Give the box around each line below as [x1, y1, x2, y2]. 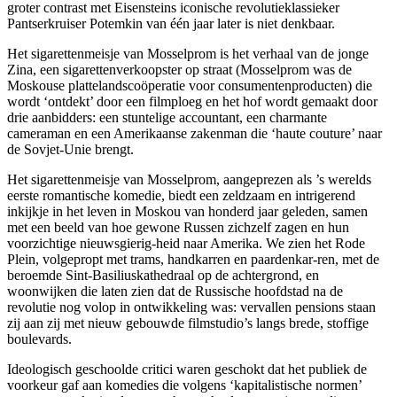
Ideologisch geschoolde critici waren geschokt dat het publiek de [7, 362, 367, 378]
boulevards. [7, 331, 72, 347]
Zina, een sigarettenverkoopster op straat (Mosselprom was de [7, 62, 352, 78]
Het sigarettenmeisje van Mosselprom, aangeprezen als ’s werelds [7, 172, 371, 188]
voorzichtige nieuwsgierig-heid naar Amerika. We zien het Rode [7, 236, 365, 252]
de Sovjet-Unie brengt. [7, 142, 134, 158]
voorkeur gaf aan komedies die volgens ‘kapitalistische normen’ [7, 378, 362, 393]
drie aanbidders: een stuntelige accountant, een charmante [7, 110, 327, 126]
